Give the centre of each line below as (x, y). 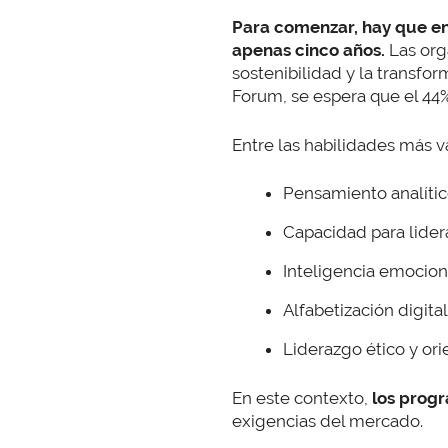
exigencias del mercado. (327, 420)
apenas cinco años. (308, 50)
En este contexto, (302, 397)
